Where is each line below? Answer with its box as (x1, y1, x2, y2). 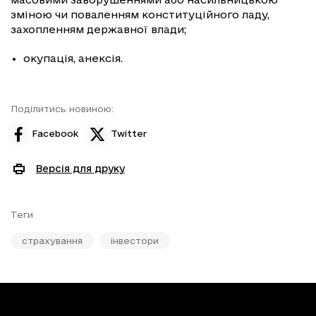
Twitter (111, 128, 147, 139)
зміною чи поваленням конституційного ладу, (11, 8, 269, 20)
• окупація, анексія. (11, 51, 123, 64)
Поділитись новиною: (11, 103, 114, 114)
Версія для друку (36, 163, 125, 175)
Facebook (32, 128, 78, 139)
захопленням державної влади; (11, 23, 186, 35)
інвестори (111, 235, 159, 245)
